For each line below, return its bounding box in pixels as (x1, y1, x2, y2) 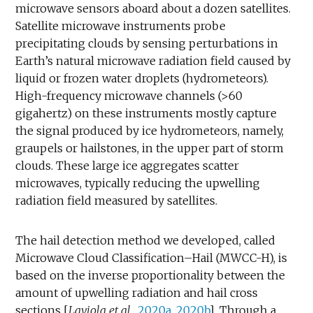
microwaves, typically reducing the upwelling (15, 175, 261, 190)
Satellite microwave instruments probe (15, 18, 226, 33)
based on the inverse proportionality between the (15, 268, 286, 282)
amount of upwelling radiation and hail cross (15, 285, 259, 300)
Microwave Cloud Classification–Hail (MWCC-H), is (15, 250, 288, 265)
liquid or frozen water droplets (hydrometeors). (15, 71, 269, 85)
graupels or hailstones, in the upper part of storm (15, 140, 284, 155)
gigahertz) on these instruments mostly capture (15, 105, 277, 120)
